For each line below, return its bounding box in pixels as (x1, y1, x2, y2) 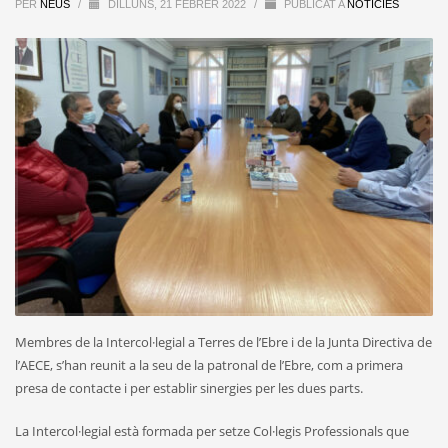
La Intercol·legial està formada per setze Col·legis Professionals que (15, 422, 409, 441)
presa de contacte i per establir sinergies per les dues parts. (15, 379, 363, 398)
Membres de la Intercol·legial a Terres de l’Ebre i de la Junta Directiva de (15, 333, 432, 352)
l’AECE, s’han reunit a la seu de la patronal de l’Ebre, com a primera (15, 356, 403, 375)
